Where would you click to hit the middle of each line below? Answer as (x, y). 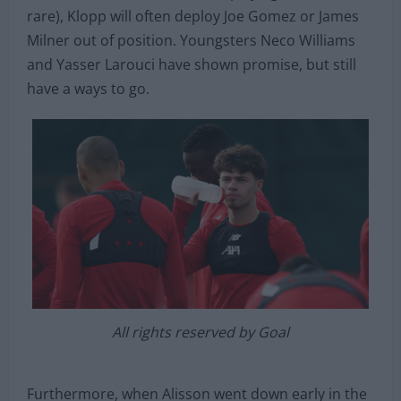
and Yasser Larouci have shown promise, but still (192, 65)
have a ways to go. (88, 89)
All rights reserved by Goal (200, 332)
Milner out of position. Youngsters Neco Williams (191, 41)
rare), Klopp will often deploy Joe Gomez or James (193, 17)
